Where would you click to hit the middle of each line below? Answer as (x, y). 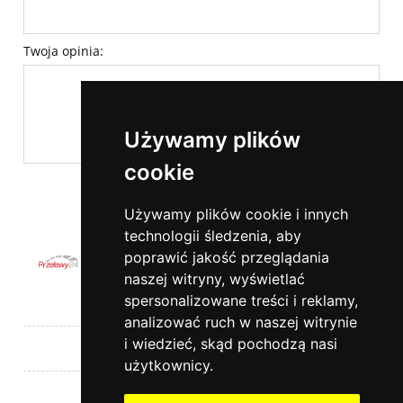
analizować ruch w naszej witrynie (240, 322)
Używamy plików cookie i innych (236, 214)
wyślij (351, 182)
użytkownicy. (168, 365)
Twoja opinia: (63, 51)
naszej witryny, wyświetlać (214, 279)
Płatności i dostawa (201, 393)
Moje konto (201, 348)
